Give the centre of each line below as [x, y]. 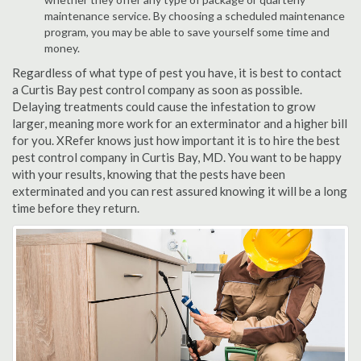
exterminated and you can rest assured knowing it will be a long [180, 191]
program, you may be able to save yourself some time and [187, 32]
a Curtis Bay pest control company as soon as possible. [157, 89]
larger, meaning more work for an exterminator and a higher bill [180, 123]
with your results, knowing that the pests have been [149, 174]
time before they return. [76, 208]
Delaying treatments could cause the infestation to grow [164, 106]
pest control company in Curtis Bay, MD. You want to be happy [177, 157]
